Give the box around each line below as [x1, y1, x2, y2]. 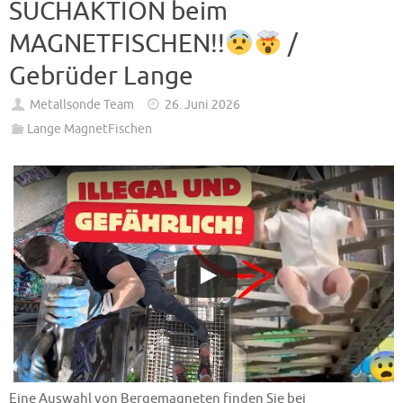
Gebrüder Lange [9, 60, 193, 93]
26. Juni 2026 [165, 97, 241, 113]
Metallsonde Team [29, 97, 134, 113]
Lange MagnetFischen [26, 121, 152, 138]
